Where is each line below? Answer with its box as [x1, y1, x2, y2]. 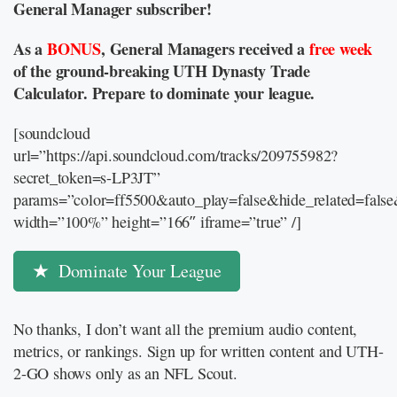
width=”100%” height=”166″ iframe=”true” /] [13, 211, 301, 232]
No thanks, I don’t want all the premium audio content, [13, 318, 358, 339]
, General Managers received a [101, 37, 310, 60]
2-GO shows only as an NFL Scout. [13, 362, 237, 384]
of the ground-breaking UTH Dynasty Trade [13, 59, 310, 82]
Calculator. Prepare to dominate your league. [13, 82, 315, 105]
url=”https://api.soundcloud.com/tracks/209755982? [13, 144, 339, 166]
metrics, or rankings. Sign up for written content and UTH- [13, 340, 384, 362]
